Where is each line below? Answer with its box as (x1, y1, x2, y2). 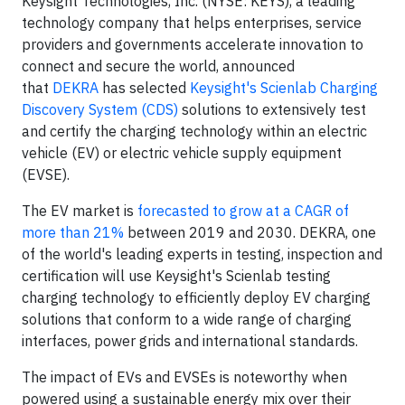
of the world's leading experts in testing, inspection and (22, 245, 382, 263)
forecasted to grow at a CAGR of (137, 202, 349, 220)
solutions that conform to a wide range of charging (22, 310, 352, 328)
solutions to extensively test (178, 100, 366, 118)
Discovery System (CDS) (22, 100, 178, 118)
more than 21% (22, 223, 124, 241)
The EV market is (22, 202, 137, 220)
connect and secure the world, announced (22, 57, 295, 75)
